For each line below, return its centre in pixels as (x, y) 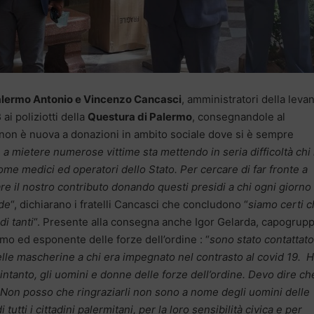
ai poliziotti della (45, 116)
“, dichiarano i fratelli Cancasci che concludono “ (129, 204)
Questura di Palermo (140, 116)
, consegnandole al (239, 116)
